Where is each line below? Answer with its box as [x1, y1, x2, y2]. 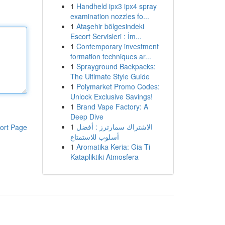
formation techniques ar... [70, 51, 151, 61]
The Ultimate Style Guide [70, 71, 150, 81]
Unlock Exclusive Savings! [70, 91, 153, 101]
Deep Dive [70, 111, 103, 122]
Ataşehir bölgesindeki [76, 21, 144, 31]
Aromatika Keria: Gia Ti [76, 142, 150, 152]
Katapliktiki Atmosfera [70, 152, 139, 162]
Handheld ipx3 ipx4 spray [76, 1, 157, 11]
